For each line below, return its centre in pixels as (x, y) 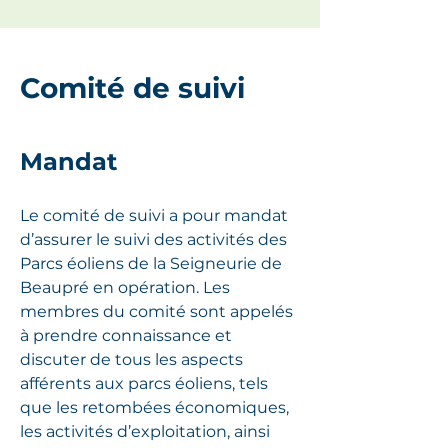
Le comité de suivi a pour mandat (154, 215)
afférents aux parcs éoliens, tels (144, 383)
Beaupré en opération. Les (125, 287)
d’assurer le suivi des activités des (153, 239)
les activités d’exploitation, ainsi (145, 431)
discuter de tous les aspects (131, 359)
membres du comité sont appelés (156, 311)
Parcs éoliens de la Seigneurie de (151, 263)
